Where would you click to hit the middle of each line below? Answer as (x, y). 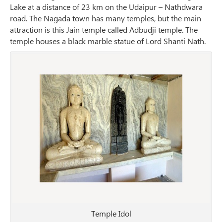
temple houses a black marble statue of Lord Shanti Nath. (108, 41)
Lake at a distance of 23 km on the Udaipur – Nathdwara (106, 7)
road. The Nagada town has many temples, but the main (106, 18)
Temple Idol (111, 214)
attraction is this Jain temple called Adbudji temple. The (104, 30)
